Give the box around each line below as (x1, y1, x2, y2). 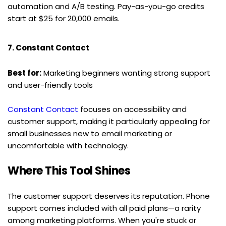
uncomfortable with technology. (8, 140, 129, 151)
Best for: (8, 67, 41, 78)
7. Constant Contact (8, 42, 89, 53)
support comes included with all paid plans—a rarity (8, 202, 201, 213)
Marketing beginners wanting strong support (41, 67, 210, 78)
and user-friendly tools (8, 79, 93, 90)
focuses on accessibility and (78, 103, 187, 115)
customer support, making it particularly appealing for (8, 116, 210, 127)
